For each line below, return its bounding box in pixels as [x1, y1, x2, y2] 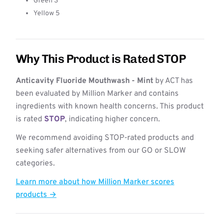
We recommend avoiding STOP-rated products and [16, 133, 194, 143]
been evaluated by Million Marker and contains [16, 89, 179, 99]
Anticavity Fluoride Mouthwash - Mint [16, 76, 153, 86]
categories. [16, 159, 55, 168]
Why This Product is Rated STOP [16, 52, 186, 66]
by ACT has [153, 76, 193, 86]
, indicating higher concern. [65, 114, 160, 124]
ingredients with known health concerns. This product [16, 102, 204, 111]
